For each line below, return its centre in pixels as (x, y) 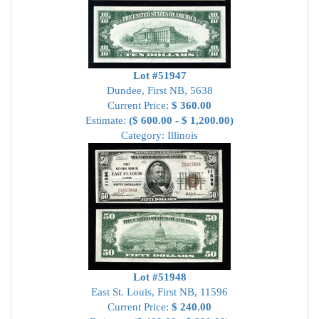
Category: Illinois (159, 135)
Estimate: (107, 120)
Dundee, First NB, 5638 (159, 90)
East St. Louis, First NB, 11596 (159, 292)
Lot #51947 (159, 75)
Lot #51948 (159, 277)
